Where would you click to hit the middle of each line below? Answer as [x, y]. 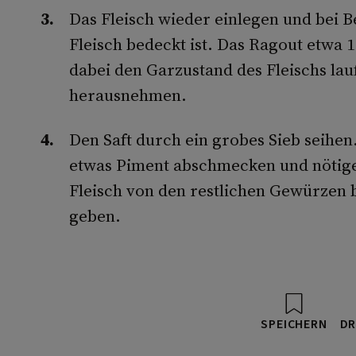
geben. [95, 216]
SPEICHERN [294, 324]
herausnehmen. [128, 95]
